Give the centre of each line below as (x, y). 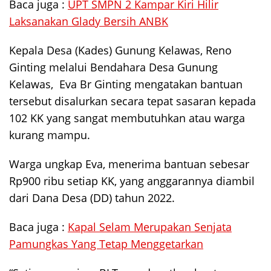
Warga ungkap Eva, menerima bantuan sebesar (129, 164)
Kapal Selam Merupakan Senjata (150, 227)
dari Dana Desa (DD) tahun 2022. (92, 198)
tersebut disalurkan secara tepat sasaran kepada (132, 101)
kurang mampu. (50, 135)
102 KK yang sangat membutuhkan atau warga (127, 118)
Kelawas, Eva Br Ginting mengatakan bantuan (126, 84)
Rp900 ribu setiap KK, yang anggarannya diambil (132, 181)
